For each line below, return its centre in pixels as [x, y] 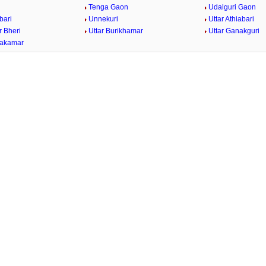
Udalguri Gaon [232, 7]
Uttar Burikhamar [116, 31]
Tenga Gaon [109, 7]
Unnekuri [104, 19]
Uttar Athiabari [231, 19]
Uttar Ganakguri [234, 31]
